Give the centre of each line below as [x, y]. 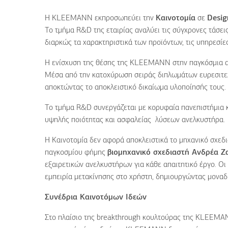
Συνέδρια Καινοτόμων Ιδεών [96, 197]
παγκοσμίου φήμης [76, 153]
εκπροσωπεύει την [125, 18]
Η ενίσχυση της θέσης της [87, 63]
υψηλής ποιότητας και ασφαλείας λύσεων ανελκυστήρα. [135, 120]
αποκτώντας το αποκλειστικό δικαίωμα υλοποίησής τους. [135, 88]
